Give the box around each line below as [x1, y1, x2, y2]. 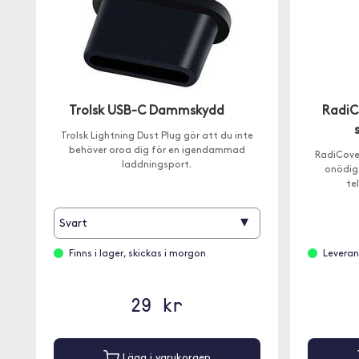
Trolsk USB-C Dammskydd [68, 105, 224, 118]
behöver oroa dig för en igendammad [68, 146, 245, 155]
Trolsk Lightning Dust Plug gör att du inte [60, 131, 253, 141]
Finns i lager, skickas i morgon [68, 249, 206, 259]
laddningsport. [122, 160, 192, 170]
